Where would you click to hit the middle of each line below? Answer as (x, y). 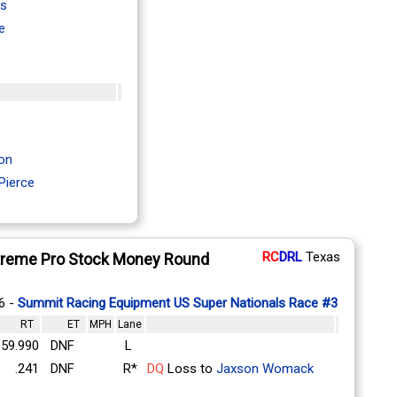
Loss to (190, 368)
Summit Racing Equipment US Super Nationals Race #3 (177, 303)
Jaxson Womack (265, 368)
